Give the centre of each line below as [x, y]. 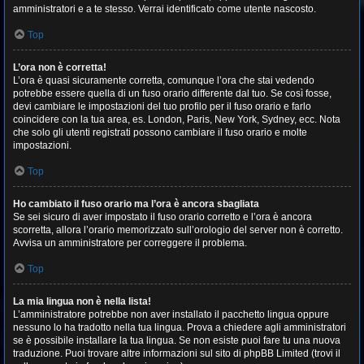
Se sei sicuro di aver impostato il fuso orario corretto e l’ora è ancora [162, 217]
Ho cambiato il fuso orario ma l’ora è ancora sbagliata [136, 204]
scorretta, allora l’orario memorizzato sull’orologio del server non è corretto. [178, 230]
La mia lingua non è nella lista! [82, 301]
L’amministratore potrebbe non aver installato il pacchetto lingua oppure [171, 314]
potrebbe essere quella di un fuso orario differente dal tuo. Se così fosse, [172, 93]
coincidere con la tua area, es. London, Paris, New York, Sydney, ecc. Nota [177, 119]
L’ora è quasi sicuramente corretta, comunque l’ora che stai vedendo [164, 80]
